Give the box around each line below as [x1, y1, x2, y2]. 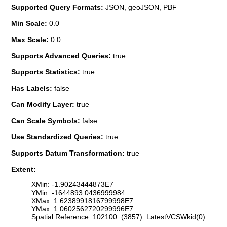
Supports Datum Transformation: [11, 148, 127, 157]
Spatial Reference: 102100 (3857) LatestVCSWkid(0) [31, 213, 205, 221]
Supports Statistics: [11, 67, 82, 76]
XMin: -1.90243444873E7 [31, 180, 113, 189]
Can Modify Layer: [11, 100, 77, 108]
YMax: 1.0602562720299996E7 [31, 205, 133, 213]
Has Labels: [11, 84, 54, 92]
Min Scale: [11, 19, 49, 27]
